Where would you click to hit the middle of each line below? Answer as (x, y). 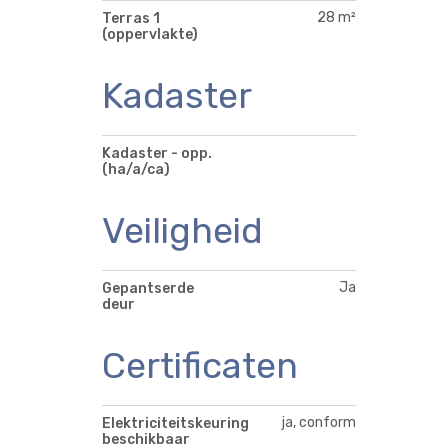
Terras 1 (131, 19)
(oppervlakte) (150, 35)
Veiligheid (182, 231)
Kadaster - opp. (157, 154)
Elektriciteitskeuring (175, 423)
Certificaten (200, 365)
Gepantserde (148, 288)
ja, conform (319, 422)
